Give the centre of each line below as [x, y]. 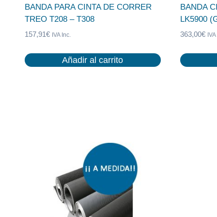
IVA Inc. [61, 35]
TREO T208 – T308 [60, 19]
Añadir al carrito [93, 60]
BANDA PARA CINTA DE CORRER [88, 7]
